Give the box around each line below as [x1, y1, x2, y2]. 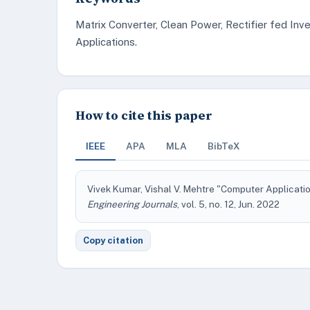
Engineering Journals [87, 199, 177, 210]
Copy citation [83, 235, 143, 246]
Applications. [75, 36, 137, 48]
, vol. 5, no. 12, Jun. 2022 [177, 199, 280, 210]
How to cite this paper [75, 107, 212, 124]
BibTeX [208, 140, 240, 152]
